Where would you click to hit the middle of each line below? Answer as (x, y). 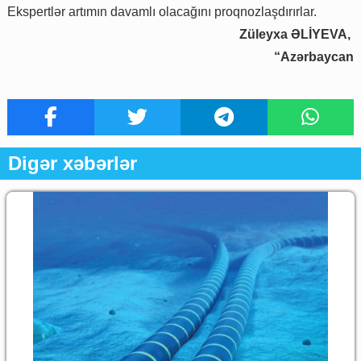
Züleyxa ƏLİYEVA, (297, 34)
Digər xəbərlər (73, 163)
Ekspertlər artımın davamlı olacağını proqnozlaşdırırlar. (162, 11)
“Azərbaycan (314, 56)
